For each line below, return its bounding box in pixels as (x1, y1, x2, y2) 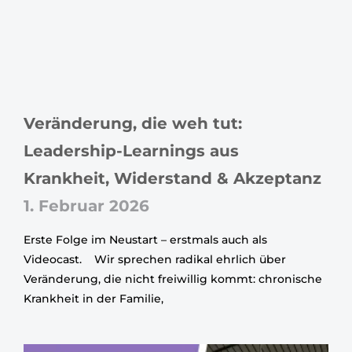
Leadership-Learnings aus (24, 141, 239, 160)
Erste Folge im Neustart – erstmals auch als (24, 232, 267, 247)
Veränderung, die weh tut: (24, 113, 242, 133)
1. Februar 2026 (24, 196, 149, 215)
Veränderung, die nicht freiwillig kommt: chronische (24, 271, 322, 286)
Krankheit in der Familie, (24, 291, 163, 306)
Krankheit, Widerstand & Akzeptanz (24, 168, 321, 188)
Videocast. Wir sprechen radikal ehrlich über (24, 251, 286, 266)
